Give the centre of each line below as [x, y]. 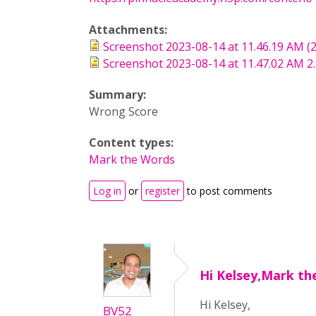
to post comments [228, 191]
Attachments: [129, 30]
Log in [107, 191]
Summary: [119, 95]
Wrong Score [123, 111]
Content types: [133, 142]
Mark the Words [132, 159]
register [163, 191]
